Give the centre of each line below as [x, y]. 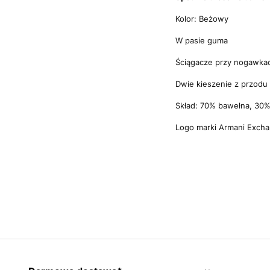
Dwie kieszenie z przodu [222, 84]
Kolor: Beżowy [202, 19]
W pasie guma [203, 40]
